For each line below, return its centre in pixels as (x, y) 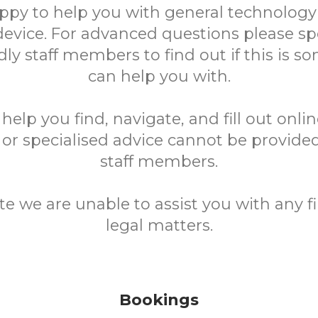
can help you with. (159, 76)
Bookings (159, 300)
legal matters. (159, 225)
